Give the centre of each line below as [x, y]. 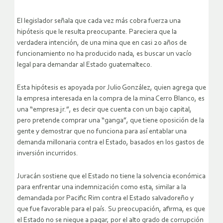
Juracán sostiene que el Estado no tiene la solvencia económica [111, 176]
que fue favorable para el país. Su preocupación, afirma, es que [111, 209]
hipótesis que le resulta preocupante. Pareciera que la [97, 32]
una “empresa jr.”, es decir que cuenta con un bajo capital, [104, 110]
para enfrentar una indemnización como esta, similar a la [102, 187]
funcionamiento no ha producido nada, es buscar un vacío [104, 54]
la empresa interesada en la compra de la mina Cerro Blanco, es [111, 99]
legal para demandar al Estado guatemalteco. [85, 65]
